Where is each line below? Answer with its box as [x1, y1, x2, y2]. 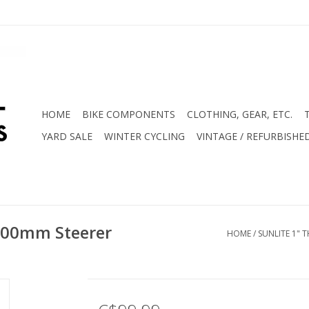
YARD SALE [41, 130, 92, 143]
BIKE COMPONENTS [82, 108, 175, 121]
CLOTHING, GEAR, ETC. [187, 108, 292, 121]
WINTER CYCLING [104, 130, 185, 143]
